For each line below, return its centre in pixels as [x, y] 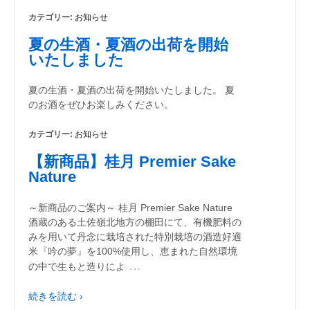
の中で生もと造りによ [77, 266]
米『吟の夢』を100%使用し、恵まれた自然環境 [133, 251]
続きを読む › [56, 297]
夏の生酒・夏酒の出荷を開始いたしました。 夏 [131, 90]
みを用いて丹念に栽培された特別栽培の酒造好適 [135, 236]
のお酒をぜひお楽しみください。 [101, 105]
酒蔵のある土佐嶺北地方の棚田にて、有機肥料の [135, 222]
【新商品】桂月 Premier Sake [132, 162]
